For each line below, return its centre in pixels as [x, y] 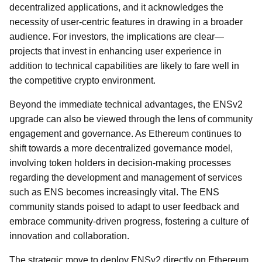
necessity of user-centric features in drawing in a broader [126, 22]
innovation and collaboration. [69, 236]
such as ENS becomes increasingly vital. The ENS [114, 192]
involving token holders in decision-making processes [120, 163]
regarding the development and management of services [126, 177]
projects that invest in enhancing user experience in [116, 51]
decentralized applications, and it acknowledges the [116, 7]
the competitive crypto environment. [82, 80]
